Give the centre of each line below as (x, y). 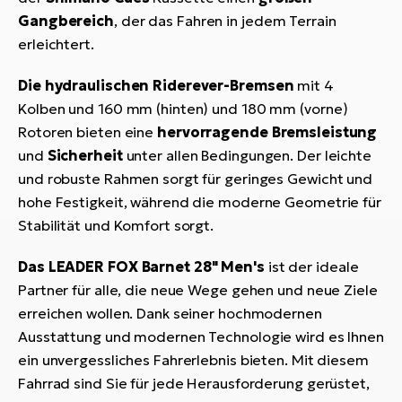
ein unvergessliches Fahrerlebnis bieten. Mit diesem (193, 359)
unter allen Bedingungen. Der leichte (247, 155)
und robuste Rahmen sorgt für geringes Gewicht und (196, 178)
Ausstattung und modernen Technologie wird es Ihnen (201, 336)
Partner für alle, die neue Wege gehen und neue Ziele (198, 289)
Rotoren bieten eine (87, 131)
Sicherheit (85, 155)
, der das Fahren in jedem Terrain (225, 20)
